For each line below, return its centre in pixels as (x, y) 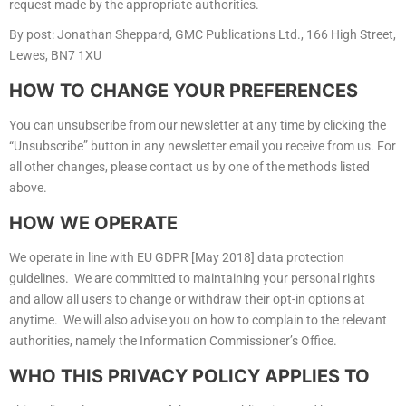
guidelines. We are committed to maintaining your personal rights (192, 279)
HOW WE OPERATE (93, 223)
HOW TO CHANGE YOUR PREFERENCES (184, 91)
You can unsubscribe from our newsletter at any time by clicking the (198, 126)
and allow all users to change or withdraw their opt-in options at (187, 300)
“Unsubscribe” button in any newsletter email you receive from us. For (203, 146)
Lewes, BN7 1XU (55, 56)
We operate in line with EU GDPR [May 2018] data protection (177, 258)
